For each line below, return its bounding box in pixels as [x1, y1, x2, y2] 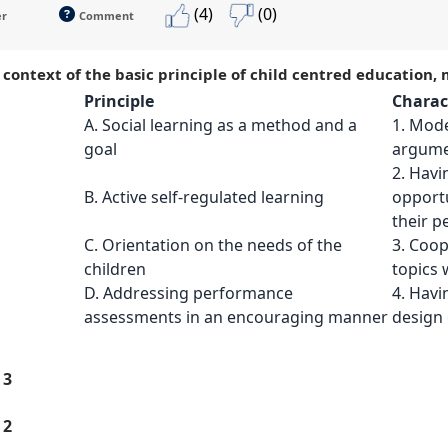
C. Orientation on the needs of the [84, 233, 342, 256]
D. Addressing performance [84, 281, 293, 304]
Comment [79, 7, 134, 23]
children [84, 257, 146, 280]
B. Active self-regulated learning [84, 185, 324, 208]
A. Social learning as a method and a [84, 113, 357, 136]
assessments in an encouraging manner [84, 305, 388, 328]
